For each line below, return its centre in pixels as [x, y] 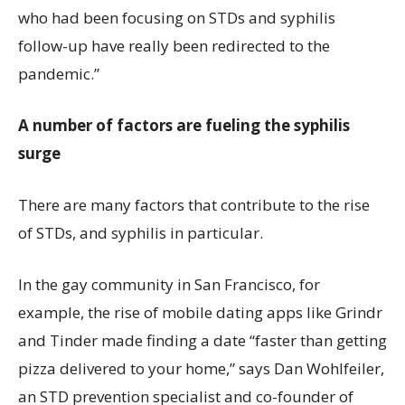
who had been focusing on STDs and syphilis [177, 18]
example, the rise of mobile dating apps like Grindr [200, 312]
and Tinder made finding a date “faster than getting [202, 340]
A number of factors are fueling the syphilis [184, 125]
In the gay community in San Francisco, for [169, 284]
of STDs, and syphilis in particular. [141, 233]
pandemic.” [59, 74]
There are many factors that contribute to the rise [194, 205]
